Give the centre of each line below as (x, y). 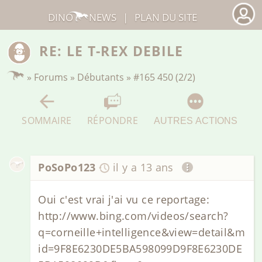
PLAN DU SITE (166, 17)
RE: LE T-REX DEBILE (111, 51)
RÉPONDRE (113, 120)
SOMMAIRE (47, 120)
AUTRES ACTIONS (195, 120)
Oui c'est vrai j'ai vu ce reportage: (124, 199)
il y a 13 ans (143, 168)
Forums (51, 77)
